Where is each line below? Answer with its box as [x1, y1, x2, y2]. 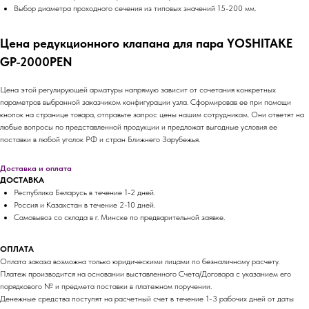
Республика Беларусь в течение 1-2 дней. [14, 188, 155, 197]
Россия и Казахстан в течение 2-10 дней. [14, 200, 155, 210]
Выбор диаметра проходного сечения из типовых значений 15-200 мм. [14, 3, 256, 13]
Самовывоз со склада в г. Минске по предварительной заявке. [14, 212, 225, 222]
